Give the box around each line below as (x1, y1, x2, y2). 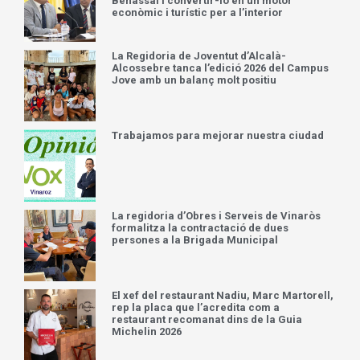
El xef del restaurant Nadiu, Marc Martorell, (112, 288, 334, 301)
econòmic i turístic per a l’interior (112, 6, 284, 18)
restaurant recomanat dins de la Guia (112, 313, 303, 325)
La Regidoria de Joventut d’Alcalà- (112, 50, 287, 63)
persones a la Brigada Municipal (112, 233, 279, 246)
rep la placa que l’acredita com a (112, 301, 280, 313)
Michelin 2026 (112, 325, 182, 337)
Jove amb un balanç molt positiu (112, 74, 277, 87)
